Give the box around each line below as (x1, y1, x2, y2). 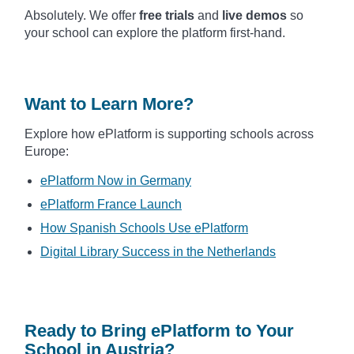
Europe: (24, 144, 69, 158)
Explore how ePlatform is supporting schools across (24, 126, 314, 141)
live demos (222, 8, 287, 22)
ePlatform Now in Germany (40, 173, 191, 187)
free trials (139, 8, 194, 22)
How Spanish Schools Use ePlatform (40, 220, 248, 235)
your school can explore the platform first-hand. (24, 25, 285, 40)
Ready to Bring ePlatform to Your (24, 320, 294, 341)
